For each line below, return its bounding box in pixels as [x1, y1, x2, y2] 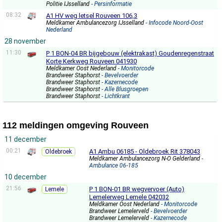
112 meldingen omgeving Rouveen [2, 120, 149, 130]
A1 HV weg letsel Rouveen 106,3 [46, 12, 137, 19]
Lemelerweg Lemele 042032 [89, 193, 169, 201]
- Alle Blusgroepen [102, 86, 148, 93]
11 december [4, 135, 47, 143]
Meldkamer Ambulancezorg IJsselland [46, 19, 146, 26]
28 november [4, 37, 46, 45]
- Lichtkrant [102, 93, 130, 100]
